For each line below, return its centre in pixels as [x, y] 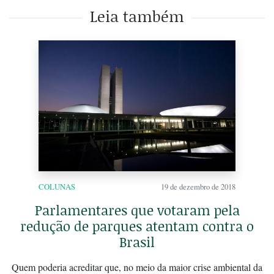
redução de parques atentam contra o [137, 226]
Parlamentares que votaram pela [137, 210]
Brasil [137, 242]
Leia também [137, 16]
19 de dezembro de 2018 [198, 187]
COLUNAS [57, 187]
